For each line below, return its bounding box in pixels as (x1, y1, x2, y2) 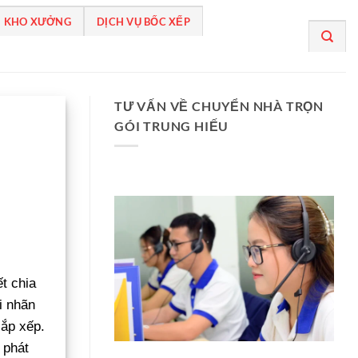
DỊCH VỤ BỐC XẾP (97, 15, 190, 28)
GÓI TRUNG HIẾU (114, 118, 229, 133)
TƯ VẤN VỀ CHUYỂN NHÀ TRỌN (114, 98, 324, 113)
